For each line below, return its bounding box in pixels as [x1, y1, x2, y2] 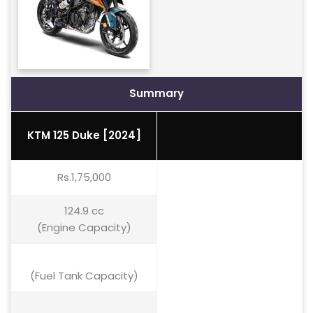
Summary [129, 86, 184, 101]
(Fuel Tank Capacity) [29, 268, 138, 283]
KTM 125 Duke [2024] [27, 128, 141, 143]
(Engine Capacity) [36, 220, 131, 235]
